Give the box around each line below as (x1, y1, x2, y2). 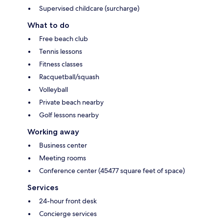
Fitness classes (39, 59, 83, 68)
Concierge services (39, 209, 97, 218)
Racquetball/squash (39, 72, 99, 81)
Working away (27, 127, 79, 136)
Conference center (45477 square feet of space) (39, 166, 185, 175)
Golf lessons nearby (39, 110, 99, 119)
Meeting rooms (39, 153, 86, 162)
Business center (39, 140, 87, 150)
